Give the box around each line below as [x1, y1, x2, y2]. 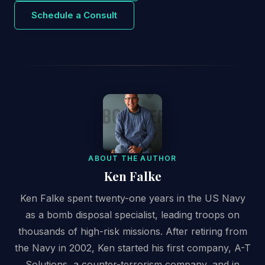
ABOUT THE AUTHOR [88, 154, 177, 163]
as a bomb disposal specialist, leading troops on [25, 209, 240, 221]
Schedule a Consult [31, 9, 117, 21]
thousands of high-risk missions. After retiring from [18, 225, 247, 238]
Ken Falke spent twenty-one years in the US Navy [20, 192, 245, 205]
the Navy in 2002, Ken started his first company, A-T [14, 242, 251, 254]
